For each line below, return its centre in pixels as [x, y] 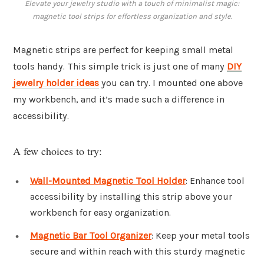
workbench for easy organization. [100, 212]
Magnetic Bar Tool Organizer [91, 236]
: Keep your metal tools [201, 236]
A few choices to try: [57, 151]
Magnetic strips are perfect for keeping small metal [123, 50]
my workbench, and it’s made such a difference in [119, 100]
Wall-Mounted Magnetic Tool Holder [108, 180]
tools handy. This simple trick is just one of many [120, 67]
